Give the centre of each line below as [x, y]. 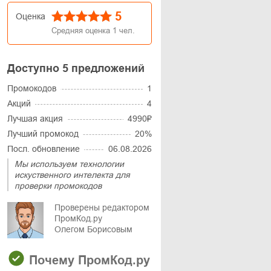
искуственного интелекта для [72, 175]
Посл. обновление [44, 149]
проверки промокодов [58, 186]
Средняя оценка [82, 31]
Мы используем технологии [69, 164]
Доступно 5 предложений [76, 68]
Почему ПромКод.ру [88, 260]
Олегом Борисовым [93, 229]
